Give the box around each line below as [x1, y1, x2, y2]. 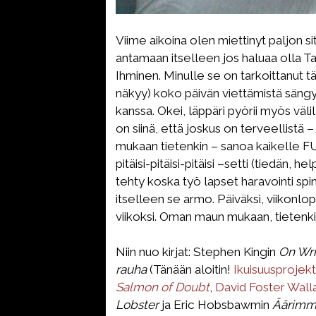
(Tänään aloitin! [147, 262, 233, 276]
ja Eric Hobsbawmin [159, 298, 272, 312]
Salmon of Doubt [116, 280, 209, 294]
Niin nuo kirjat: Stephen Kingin [116, 245, 279, 259]
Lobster [116, 298, 159, 312]
